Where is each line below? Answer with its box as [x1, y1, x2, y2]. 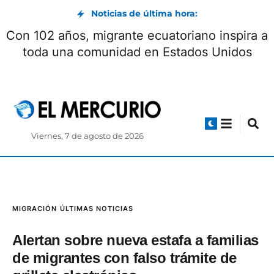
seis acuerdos [97, 45, 177, 59]
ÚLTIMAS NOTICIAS [60, 204, 133, 213]
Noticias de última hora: [91, 8, 198, 19]
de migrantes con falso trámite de [12, 250, 237, 267]
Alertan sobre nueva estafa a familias [12, 232, 259, 249]
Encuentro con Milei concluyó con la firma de [6, 28, 268, 43]
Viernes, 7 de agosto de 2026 [31, 131, 144, 141]
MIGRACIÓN [12, 204, 57, 213]
